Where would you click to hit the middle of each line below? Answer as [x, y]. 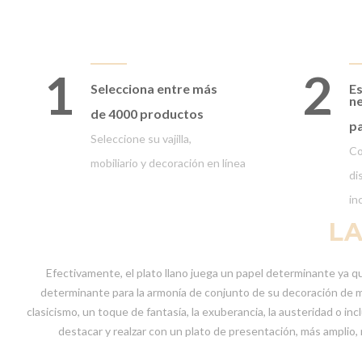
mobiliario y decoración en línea [168, 163]
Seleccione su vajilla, [141, 139]
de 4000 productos [147, 114]
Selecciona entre [141, 88]
